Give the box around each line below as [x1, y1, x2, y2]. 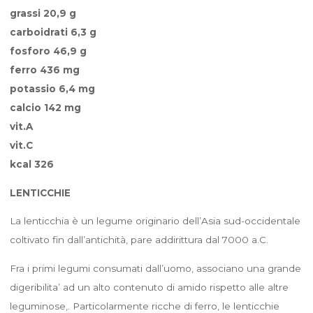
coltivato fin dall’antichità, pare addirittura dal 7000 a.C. [9, 233, 268, 245]
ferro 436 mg [9, 64, 80, 75]
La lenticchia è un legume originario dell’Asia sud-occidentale [9, 214, 300, 226]
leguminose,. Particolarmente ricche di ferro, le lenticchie [9, 300, 279, 312]
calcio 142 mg [9, 101, 81, 113]
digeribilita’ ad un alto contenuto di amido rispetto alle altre [9, 281, 289, 293]
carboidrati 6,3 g [9, 26, 96, 38]
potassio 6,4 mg [9, 82, 95, 94]
